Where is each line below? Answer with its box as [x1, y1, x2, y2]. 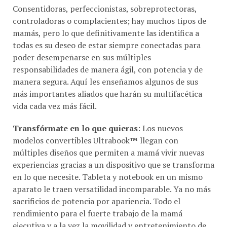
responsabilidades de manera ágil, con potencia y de [13, 52, 203, 63]
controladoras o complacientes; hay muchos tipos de [13, 3, 206, 15]
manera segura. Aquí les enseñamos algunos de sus [13, 64, 198, 75]
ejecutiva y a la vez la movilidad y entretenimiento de [13, 208, 206, 219]
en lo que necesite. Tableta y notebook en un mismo [13, 159, 203, 171]
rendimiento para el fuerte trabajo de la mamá [13, 196, 182, 207]
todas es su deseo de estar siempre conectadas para [13, 27, 201, 39]
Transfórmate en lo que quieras [13, 110, 138, 122]
